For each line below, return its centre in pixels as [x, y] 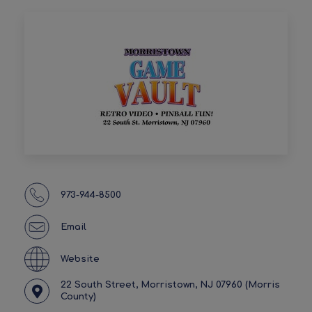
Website [80, 259]
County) [78, 297]
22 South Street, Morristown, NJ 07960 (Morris [170, 285]
